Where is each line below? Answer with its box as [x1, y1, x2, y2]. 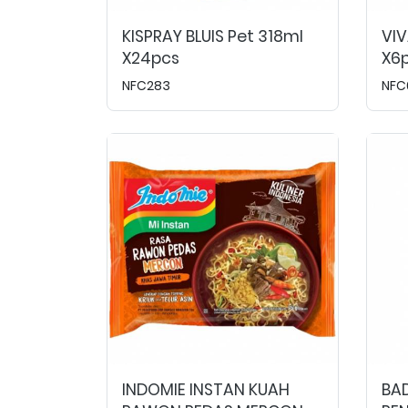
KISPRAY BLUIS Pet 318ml [122, 25, 303, 47]
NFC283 [122, 76, 170, 95]
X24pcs [122, 47, 179, 69]
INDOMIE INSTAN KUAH [122, 379, 290, 401]
